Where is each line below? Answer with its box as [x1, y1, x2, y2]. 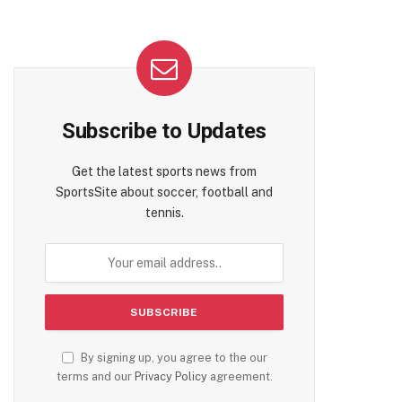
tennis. [144, 205, 184, 220]
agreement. [206, 370, 273, 383]
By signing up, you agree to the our [77, 351, 267, 364]
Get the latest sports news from [72, 164, 257, 179]
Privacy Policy [134, 370, 207, 383]
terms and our [56, 370, 135, 383]
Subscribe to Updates [61, 118, 267, 144]
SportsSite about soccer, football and [56, 185, 273, 199]
